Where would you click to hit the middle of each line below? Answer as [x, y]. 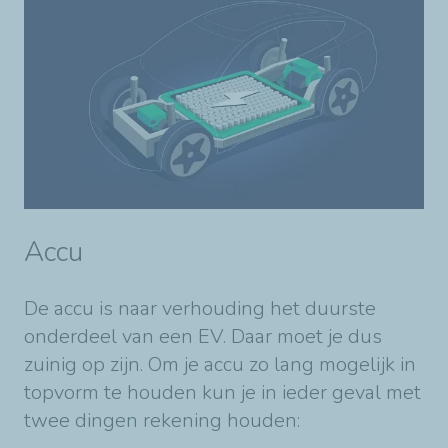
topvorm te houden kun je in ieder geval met [222, 392]
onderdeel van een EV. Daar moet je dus [203, 336]
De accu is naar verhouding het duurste [200, 308]
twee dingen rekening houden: [162, 420]
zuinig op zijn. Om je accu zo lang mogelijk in [220, 364]
